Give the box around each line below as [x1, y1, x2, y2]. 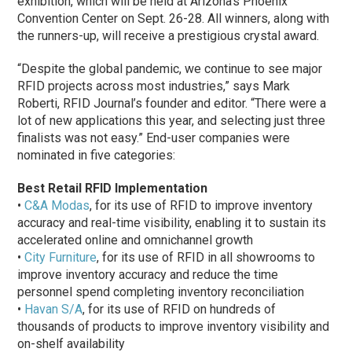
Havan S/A [24, 301, 83, 317]
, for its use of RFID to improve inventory [90, 197, 313, 213]
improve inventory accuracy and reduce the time [17, 266, 279, 282]
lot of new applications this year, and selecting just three [17, 112, 326, 128]
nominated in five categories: [17, 147, 176, 163]
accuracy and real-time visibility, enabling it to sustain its [17, 214, 327, 230]
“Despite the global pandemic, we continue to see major [17, 60, 323, 76]
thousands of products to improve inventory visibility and [17, 318, 330, 334]
